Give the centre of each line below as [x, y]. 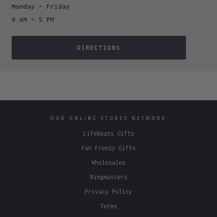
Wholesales [108, 163]
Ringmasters [108, 177]
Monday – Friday [41, 7]
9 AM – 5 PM [33, 20]
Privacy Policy [108, 192]
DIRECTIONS [99, 48]
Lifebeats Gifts [108, 134]
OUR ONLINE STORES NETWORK [108, 119]
